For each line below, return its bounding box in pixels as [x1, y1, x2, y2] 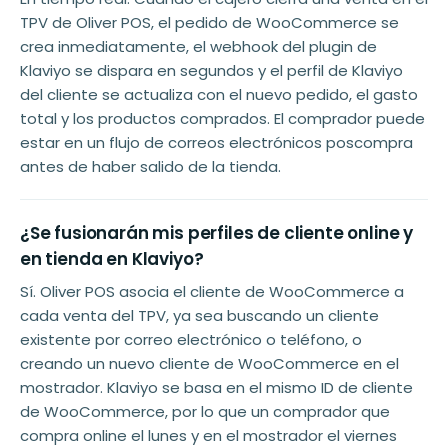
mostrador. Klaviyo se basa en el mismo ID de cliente [20, 377, 413, 399]
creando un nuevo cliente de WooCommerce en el [20, 353, 399, 375]
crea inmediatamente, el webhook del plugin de [20, 36, 377, 58]
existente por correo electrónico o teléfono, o [20, 329, 362, 351]
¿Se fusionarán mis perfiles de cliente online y [20, 221, 414, 246]
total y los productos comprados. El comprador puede [20, 108, 425, 130]
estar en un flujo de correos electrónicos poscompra [20, 132, 413, 154]
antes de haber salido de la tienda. [20, 156, 281, 178]
